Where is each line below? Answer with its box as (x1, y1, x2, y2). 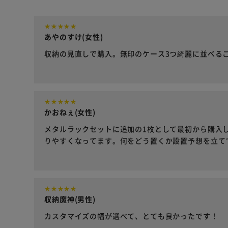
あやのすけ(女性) (44, 32, 103, 42)
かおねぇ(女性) (44, 107, 96, 118)
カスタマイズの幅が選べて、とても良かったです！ (44, 211, 218, 221)
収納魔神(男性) (44, 194, 96, 205)
